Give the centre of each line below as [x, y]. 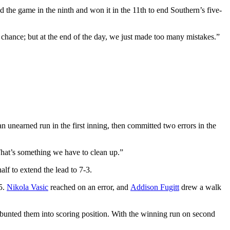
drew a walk [200, 187]
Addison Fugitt [155, 187]
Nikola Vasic [27, 187]
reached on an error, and [89, 187]
